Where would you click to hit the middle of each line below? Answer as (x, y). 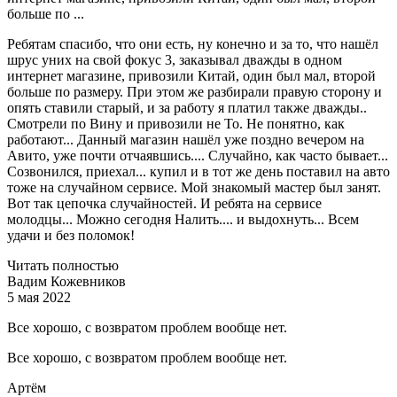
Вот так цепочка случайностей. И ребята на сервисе (164, 204)
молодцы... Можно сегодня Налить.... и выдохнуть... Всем (183, 220)
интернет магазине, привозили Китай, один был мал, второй (191, 76)
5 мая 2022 (39, 298)
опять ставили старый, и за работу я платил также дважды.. (187, 108)
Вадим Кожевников (66, 282)
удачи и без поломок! (71, 236)
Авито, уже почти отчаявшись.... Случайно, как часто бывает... (198, 156)
